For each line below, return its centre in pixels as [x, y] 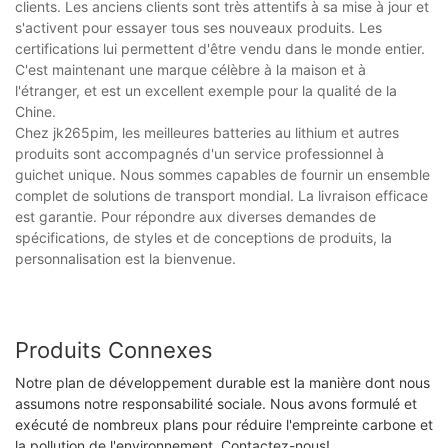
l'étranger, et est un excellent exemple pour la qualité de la [206, 91]
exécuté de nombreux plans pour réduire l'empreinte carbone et [224, 424]
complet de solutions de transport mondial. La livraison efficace [221, 196]
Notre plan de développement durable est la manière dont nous [222, 382]
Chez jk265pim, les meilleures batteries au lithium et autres [207, 133]
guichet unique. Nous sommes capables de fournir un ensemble [222, 175]
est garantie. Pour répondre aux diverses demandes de [195, 217]
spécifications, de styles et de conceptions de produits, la [203, 238]
